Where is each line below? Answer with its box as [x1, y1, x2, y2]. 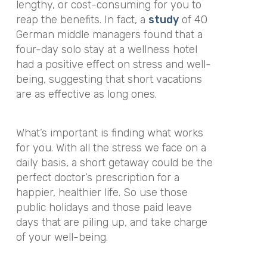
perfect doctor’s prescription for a [15, 170, 179, 184]
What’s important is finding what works [15, 126, 203, 139]
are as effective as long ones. [15, 88, 157, 101]
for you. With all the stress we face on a [15, 141, 206, 154]
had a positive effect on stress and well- [15, 58, 211, 72]
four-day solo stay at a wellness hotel [15, 43, 197, 57]
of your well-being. [15, 230, 108, 244]
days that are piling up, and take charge [15, 215, 207, 229]
